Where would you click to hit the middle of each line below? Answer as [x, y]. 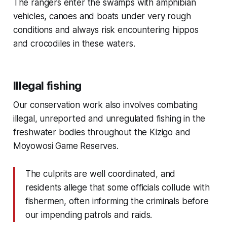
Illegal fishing [47, 86]
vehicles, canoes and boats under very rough [102, 16]
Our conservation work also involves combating [105, 105]
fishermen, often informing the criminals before [117, 201]
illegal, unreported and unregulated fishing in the [109, 119]
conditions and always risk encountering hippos [106, 30]
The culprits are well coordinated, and [100, 174]
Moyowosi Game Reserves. [66, 146]
